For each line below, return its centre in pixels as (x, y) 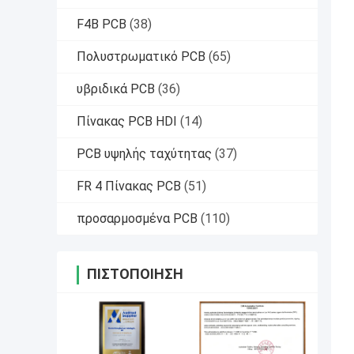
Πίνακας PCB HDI (127, 122)
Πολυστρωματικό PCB (141, 57)
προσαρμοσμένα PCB (137, 219)
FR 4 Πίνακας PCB (129, 186)
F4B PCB (102, 24)
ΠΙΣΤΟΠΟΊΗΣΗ (135, 274)
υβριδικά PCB (116, 89)
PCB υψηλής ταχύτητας (144, 154)
